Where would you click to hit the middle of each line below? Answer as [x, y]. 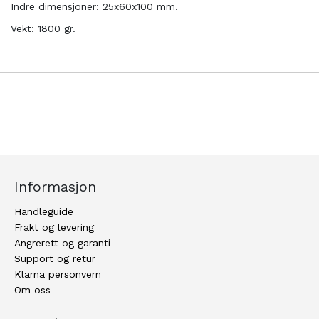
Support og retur [55, 259]
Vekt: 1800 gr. [43, 29]
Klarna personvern [58, 274]
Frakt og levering [54, 228]
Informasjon [55, 187]
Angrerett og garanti [62, 243]
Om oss [32, 290]
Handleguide [44, 212]
